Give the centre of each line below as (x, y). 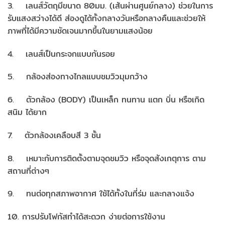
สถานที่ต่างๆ (28, 171)
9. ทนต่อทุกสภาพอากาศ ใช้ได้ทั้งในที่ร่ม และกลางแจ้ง (101, 194)
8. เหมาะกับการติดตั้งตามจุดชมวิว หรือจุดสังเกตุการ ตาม (107, 158)
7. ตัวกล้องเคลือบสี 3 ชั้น (54, 135)
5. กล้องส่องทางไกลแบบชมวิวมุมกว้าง (78, 77)
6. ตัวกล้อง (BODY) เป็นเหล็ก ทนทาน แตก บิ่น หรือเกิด (106, 100)
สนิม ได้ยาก (27, 113)
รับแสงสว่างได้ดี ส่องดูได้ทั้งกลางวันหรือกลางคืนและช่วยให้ (106, 18)
